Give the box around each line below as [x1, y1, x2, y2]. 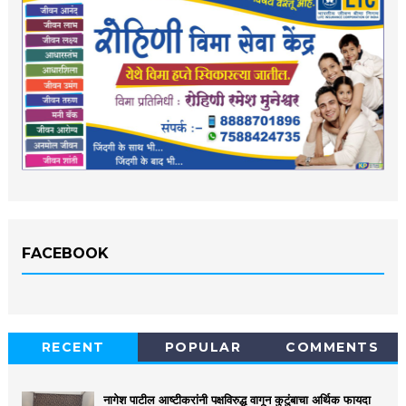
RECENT [41, 339, 105, 356]
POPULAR [164, 339, 241, 356]
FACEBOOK [21, 245, 109, 263]
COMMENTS [285, 339, 380, 356]
